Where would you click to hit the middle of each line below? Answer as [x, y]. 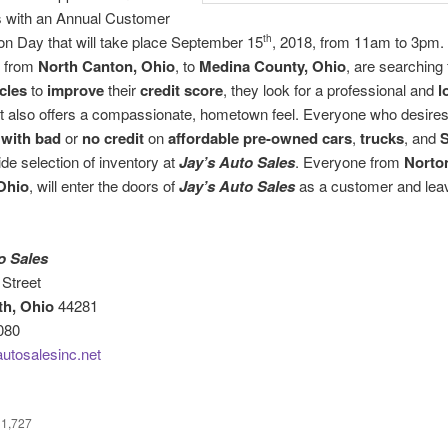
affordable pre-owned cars [259, 137]
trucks [381, 137]
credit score [181, 89]
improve [75, 89]
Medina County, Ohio [272, 65]
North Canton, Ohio [106, 65]
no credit [112, 137]
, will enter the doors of [103, 185]
